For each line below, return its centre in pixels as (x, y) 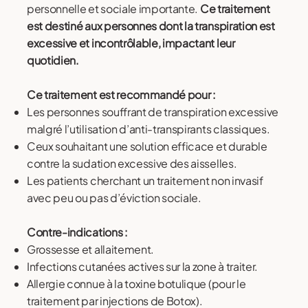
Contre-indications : (78, 232)
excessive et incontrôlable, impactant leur (131, 43)
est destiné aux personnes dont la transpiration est (151, 26)
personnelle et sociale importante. (113, 9)
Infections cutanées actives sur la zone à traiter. (143, 267)
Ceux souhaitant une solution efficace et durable (147, 146)
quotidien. (54, 60)
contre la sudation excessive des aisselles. (133, 164)
